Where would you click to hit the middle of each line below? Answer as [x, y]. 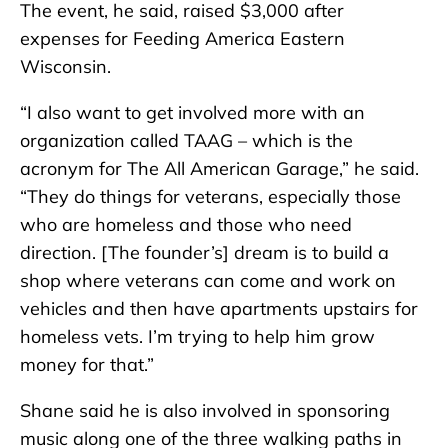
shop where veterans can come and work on [208, 281]
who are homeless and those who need [186, 225]
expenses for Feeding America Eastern [182, 39]
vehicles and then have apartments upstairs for [219, 309]
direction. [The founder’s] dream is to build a [204, 253]
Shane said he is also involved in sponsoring [205, 411]
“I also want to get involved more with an [192, 113]
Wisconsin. [65, 67]
